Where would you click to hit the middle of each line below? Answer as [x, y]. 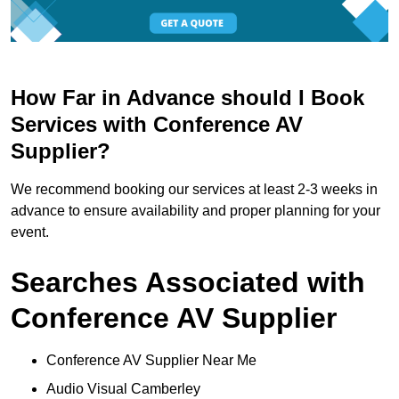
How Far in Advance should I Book [187, 98]
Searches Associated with [188, 283]
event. [30, 232]
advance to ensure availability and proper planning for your [195, 211]
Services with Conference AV [157, 125]
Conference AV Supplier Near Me [151, 361]
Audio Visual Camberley [123, 389]
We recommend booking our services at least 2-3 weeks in [194, 190]
